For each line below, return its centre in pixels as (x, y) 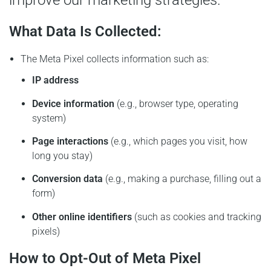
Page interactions (70, 141)
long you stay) (63, 155)
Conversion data (68, 179)
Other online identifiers (82, 217)
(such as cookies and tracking (197, 217)
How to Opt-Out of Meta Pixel (105, 259)
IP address (56, 80)
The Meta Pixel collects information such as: (115, 59)
